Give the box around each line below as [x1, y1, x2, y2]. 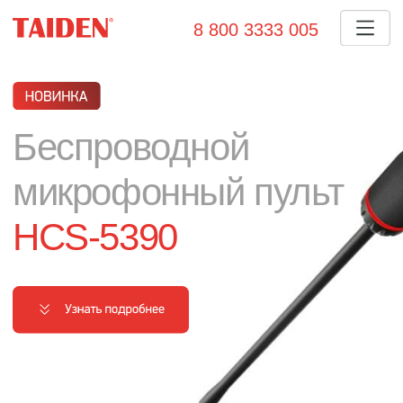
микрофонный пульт [9, 121, 246, 152]
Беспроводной [9, 89, 178, 121]
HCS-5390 [9, 154, 127, 184]
